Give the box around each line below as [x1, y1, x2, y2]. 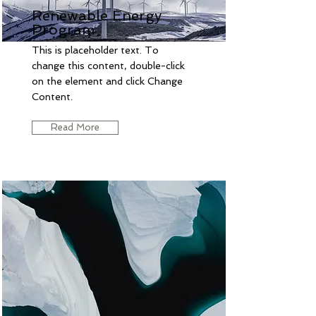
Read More [51, 121, 99, 133]
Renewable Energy [32, 6, 162, 24]
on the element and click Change [32, 75, 183, 87]
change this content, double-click [32, 59, 185, 71]
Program [32, 20, 95, 38]
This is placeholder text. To [32, 44, 159, 56]
